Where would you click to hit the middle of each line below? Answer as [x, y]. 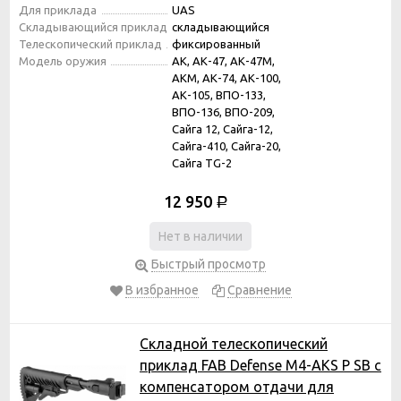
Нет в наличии [200, 236]
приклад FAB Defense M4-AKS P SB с [260, 365]
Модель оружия [63, 60]
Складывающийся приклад [93, 26]
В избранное [162, 290]
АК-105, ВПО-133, [219, 94]
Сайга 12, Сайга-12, [222, 128]
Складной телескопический [234, 343]
